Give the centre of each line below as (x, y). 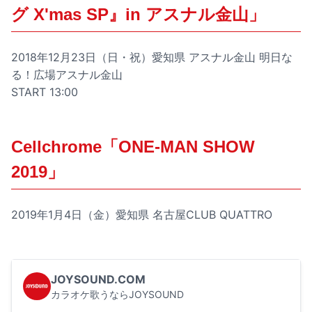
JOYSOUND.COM (98, 280)
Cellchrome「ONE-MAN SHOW (133, 147)
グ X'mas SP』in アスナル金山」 (138, 15)
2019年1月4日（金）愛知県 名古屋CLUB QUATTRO (142, 215)
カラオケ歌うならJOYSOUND (117, 295)
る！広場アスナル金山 (67, 75)
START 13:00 (45, 92)
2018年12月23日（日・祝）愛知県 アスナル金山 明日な (152, 57)
